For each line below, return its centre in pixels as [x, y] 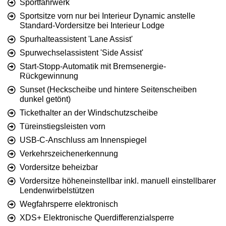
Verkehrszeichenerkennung [69, 153]
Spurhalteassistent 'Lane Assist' [76, 39]
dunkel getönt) [45, 99]
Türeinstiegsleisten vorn [63, 126]
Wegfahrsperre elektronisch [69, 204]
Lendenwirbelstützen [57, 190]
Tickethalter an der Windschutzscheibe [89, 112]
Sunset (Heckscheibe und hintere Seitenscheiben [108, 89]
